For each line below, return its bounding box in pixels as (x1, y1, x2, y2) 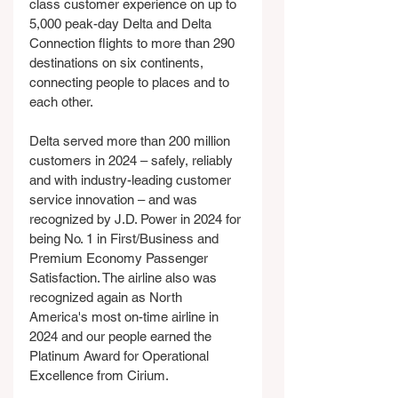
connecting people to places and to (29, 75, 233, 90)
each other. (29, 94, 93, 109)
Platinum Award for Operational (29, 348, 212, 363)
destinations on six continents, (29, 55, 207, 70)
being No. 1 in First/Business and (29, 231, 222, 246)
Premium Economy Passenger (29, 251, 211, 266)
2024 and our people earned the (29, 329, 215, 344)
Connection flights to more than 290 (29, 36, 238, 51)
